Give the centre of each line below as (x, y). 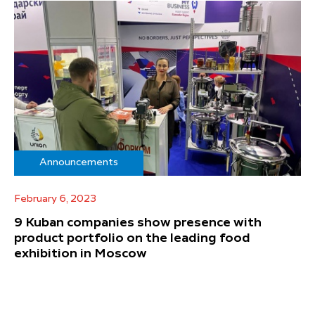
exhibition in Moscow (81, 254)
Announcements (79, 163)
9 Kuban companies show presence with (138, 223)
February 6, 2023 (55, 199)
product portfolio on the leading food (132, 239)
